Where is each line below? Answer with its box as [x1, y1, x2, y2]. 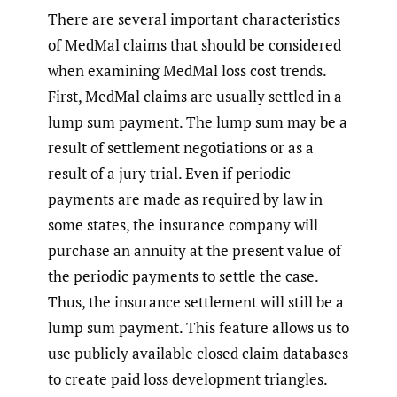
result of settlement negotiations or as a [48, 137, 314, 159]
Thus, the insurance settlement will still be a [48, 292, 344, 313]
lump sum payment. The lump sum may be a [48, 112, 347, 133]
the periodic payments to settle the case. [48, 266, 318, 287]
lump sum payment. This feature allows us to [48, 317, 349, 339]
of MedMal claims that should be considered [48, 35, 341, 56]
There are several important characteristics [48, 9, 340, 30]
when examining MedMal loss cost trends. [48, 60, 326, 82]
